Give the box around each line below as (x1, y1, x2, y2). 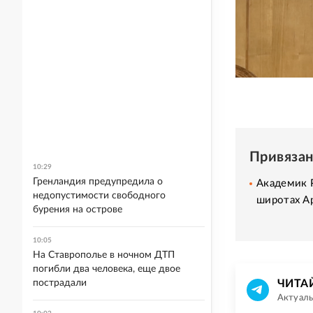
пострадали (33, 278, 87, 288)
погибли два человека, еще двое (33, 264, 180, 274)
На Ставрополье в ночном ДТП (33, 250, 175, 260)
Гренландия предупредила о (33, 177, 163, 187)
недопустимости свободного (33, 191, 166, 201)
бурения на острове (33, 205, 122, 214)
